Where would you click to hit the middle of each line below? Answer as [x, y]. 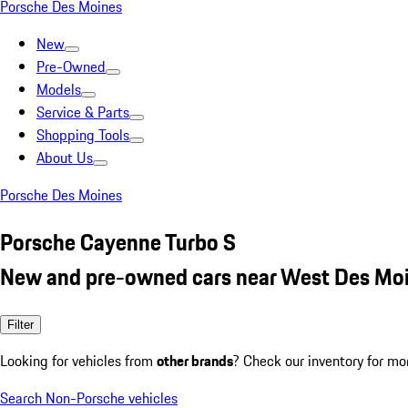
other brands [195, 360]
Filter [20, 324]
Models [59, 89]
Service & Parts [83, 112]
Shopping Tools [83, 135]
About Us [65, 158]
